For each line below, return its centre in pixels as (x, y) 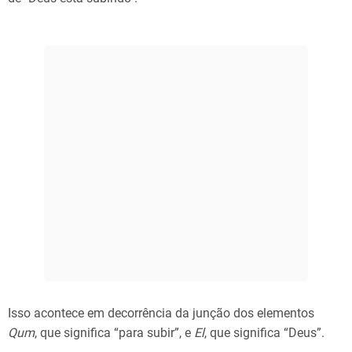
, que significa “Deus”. (264, 333)
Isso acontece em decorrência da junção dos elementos (161, 313)
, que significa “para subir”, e (114, 333)
